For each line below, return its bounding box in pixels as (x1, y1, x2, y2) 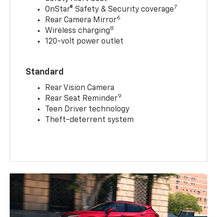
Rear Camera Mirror (45, 16, 117, 24)
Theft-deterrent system (45, 116, 134, 124)
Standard (26, 67, 64, 77)
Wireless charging (45, 27, 110, 35)
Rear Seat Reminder (45, 94, 118, 103)
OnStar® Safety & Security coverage (45, 5, 174, 14)
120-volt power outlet (45, 37, 124, 46)
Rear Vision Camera (45, 84, 115, 92)
